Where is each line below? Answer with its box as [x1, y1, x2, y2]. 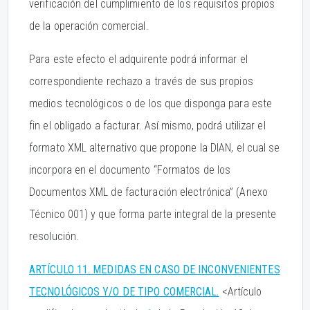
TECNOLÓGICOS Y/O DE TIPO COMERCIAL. [29, 285, 219, 298]
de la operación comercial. [29, 19, 149, 33]
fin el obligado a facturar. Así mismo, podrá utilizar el [29, 119, 266, 132]
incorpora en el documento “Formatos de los [29, 163, 231, 176]
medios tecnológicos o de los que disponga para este [29, 97, 273, 110]
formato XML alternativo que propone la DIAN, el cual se [29, 141, 280, 154]
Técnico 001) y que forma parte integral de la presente [29, 208, 277, 221]
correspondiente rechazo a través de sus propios [29, 75, 253, 88]
